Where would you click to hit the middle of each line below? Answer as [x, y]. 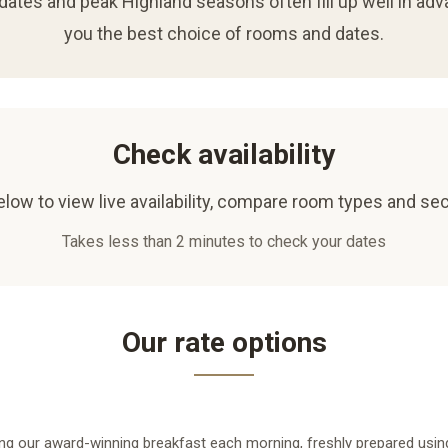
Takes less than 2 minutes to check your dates [224, 241]
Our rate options [224, 342]
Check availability [224, 154]
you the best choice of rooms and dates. [224, 33]
